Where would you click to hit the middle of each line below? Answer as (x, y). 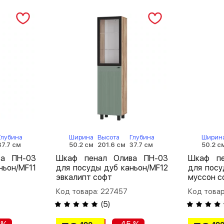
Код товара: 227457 (91, 191)
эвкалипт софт (84, 177)
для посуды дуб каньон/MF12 (112, 167)
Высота (109, 137)
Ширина (81, 137)
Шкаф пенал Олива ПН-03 (112, 158)
